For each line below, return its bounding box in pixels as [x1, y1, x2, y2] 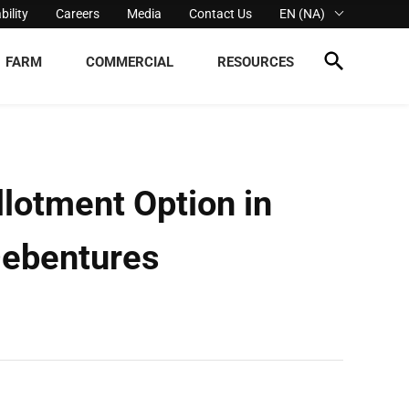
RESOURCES [217, 53, 294, 70]
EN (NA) [279, 6, 326, 21]
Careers [56, 6, 100, 21]
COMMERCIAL [86, 53, 173, 70]
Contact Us [189, 6, 253, 21]
